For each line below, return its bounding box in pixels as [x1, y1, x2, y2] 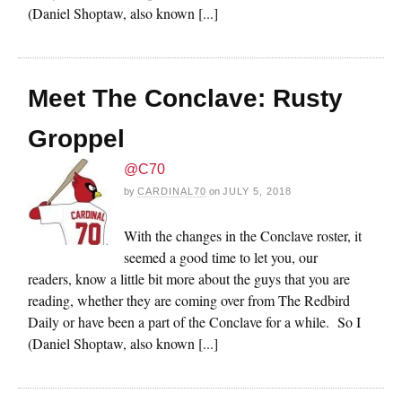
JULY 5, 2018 [223, 185, 292, 197]
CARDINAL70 [137, 185, 206, 197]
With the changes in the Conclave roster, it [124, 225, 362, 245]
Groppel [28, 124, 125, 153]
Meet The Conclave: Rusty [28, 83, 343, 112]
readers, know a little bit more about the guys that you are [28, 268, 350, 288]
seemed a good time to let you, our [124, 247, 318, 267]
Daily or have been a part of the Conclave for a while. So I [28, 311, 361, 331]
